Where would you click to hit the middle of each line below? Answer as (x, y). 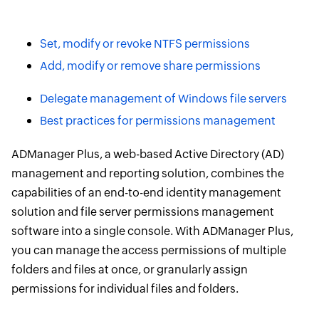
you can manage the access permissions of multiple (148, 250)
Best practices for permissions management (157, 121)
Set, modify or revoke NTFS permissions (145, 44)
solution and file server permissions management (142, 212)
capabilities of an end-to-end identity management (146, 193)
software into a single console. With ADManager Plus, (152, 231)
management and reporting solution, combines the (147, 173)
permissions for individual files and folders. (125, 289)
